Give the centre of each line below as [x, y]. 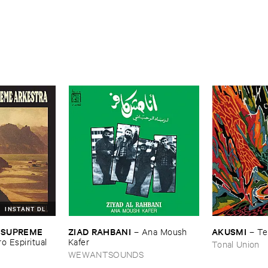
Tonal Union [236, 243]
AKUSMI [229, 231]
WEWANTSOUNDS [106, 254]
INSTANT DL [26, 208]
